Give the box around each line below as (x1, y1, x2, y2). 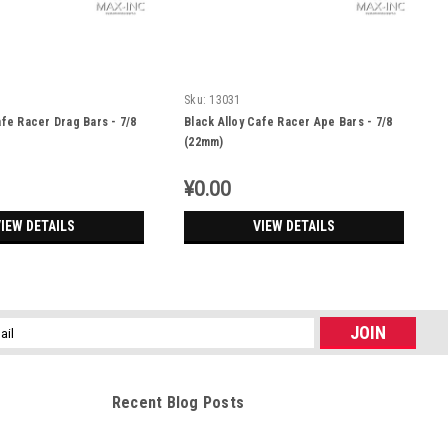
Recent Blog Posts (111, 393, 244, 413)
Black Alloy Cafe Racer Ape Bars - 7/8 (184, 115, 393, 130)
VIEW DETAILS (253, 218, 335, 235)
